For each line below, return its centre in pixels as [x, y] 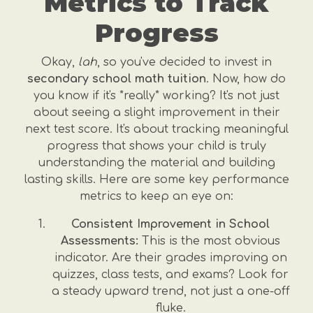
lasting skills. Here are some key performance [156, 180]
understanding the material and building [156, 163]
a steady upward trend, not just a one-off [170, 291]
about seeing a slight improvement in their [156, 112]
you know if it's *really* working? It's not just [156, 96]
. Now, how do [246, 79]
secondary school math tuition [117, 79]
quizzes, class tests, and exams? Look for [170, 275]
